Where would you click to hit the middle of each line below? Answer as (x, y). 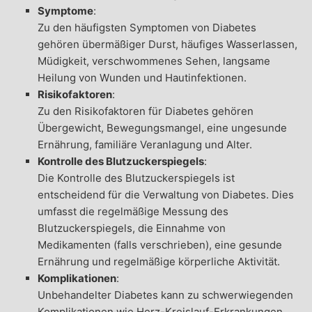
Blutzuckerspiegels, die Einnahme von (131, 228)
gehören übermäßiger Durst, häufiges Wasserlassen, (167, 44)
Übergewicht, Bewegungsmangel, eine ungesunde (162, 127)
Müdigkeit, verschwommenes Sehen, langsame (154, 61)
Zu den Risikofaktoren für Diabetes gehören (145, 111)
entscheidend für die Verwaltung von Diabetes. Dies (165, 194)
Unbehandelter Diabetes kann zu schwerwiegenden (165, 295)
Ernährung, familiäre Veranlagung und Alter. (145, 144)
